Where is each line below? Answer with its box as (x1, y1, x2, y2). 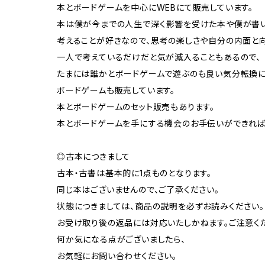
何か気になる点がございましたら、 (57, 234, 186, 245)
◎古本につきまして (57, 151, 131, 162)
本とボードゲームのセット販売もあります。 (57, 102, 215, 112)
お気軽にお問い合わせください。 (57, 251, 177, 261)
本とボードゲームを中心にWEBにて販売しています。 (57, 2, 253, 13)
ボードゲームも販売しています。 (57, 85, 175, 96)
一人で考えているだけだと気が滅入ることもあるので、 (57, 52, 261, 63)
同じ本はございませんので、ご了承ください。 (57, 185, 219, 195)
